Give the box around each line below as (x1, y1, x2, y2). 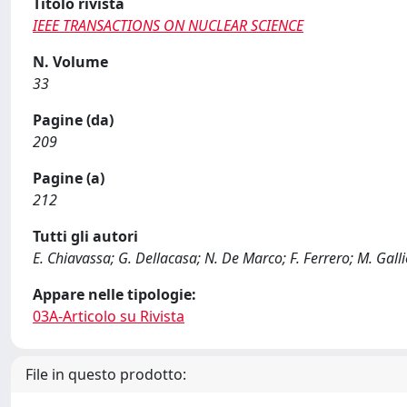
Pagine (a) (33, 168, 104, 188)
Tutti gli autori (33, 226, 138, 246)
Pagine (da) (33, 110, 114, 130)
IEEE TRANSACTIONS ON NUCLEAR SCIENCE (33, 15, 303, 35)
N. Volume (33, 52, 108, 72)
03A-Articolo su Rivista (33, 306, 184, 326)
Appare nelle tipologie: (33, 284, 196, 304)
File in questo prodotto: (25, 364, 186, 384)
